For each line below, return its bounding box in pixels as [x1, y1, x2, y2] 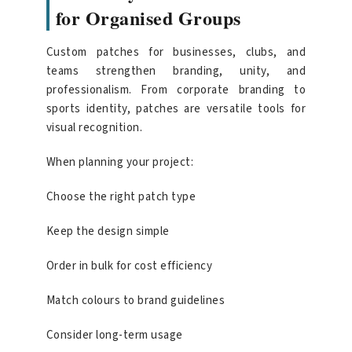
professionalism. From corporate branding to [46, 82, 306, 99]
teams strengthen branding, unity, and [46, 63, 306, 80]
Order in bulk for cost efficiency [46, 258, 213, 275]
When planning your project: [46, 154, 194, 171]
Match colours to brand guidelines [46, 292, 225, 310]
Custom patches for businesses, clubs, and [46, 44, 306, 61]
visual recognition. [46, 119, 143, 137]
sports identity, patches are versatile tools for [46, 101, 306, 118]
